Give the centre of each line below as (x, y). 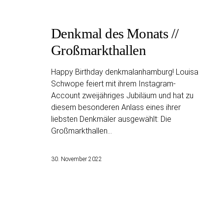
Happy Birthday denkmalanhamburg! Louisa (125, 72)
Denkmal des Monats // (115, 33)
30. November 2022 (77, 159)
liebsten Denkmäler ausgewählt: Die (111, 119)
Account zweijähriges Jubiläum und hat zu (122, 96)
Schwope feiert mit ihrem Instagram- (113, 84)
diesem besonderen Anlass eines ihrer (116, 107)
